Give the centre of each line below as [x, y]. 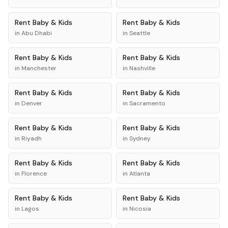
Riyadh [32, 138]
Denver [32, 103]
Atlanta [140, 174]
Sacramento [147, 103]
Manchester [39, 68]
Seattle [140, 33]
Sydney [140, 138]
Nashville [142, 68]
